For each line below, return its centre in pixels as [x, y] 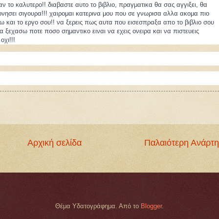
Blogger [151, 206]
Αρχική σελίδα [54, 143]
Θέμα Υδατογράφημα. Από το [98, 206]
